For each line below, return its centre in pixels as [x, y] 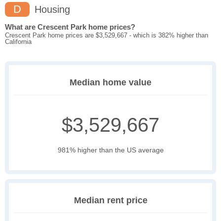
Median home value [110, 83]
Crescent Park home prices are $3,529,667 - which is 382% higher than [107, 36]
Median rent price [110, 201]
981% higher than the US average [110, 150]
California [18, 42]
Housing [51, 10]
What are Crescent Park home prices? [70, 27]
